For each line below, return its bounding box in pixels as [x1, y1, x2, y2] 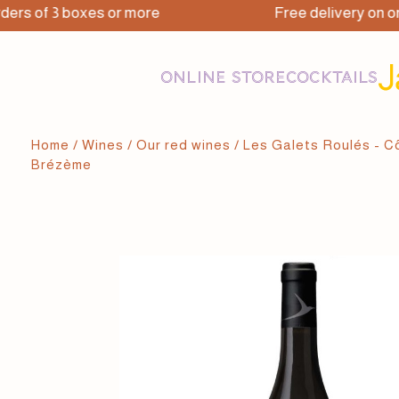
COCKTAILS [286, 67, 379, 87]
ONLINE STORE [160, 67, 286, 87]
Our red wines [136, 137, 232, 153]
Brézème [31, 157, 93, 173]
